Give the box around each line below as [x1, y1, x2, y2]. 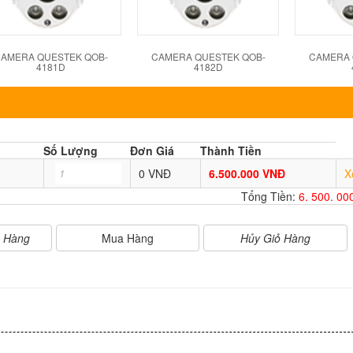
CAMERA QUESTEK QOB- [150, 50, 266, 63]
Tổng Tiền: [241, 188, 299, 204]
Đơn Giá [130, 143, 174, 158]
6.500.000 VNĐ [209, 165, 285, 181]
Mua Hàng [102, 230, 154, 246]
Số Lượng [43, 143, 98, 158]
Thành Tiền [200, 143, 262, 158]
